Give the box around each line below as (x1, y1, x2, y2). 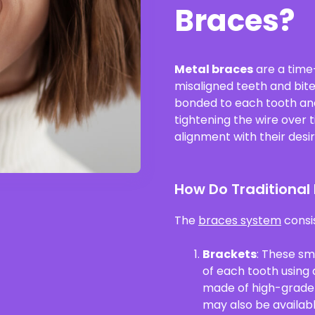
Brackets (202, 245, 257, 262)
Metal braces (174, 60, 253, 77)
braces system (198, 212, 281, 229)
